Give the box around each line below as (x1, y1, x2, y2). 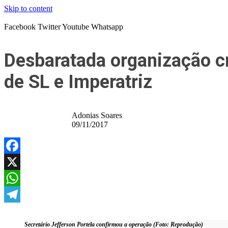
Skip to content (4, 4, 52, 13)
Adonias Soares (71, 111, 122, 120)
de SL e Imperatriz (4, 71, 152, 93)
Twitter (38, 22, 61, 31)
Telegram (4, 206, 34, 215)
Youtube (62, 22, 89, 31)
